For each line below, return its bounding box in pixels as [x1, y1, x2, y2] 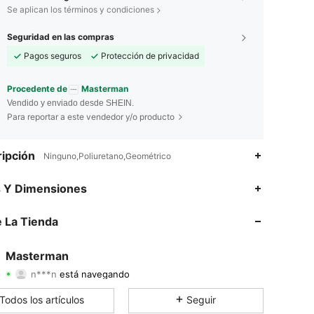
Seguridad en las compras [7, 32, 114, 42]
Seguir [186, 293, 217, 306]
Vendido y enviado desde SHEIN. [7, 97, 134, 108]
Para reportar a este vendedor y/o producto [7, 111, 175, 122]
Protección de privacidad [101, 50, 199, 61]
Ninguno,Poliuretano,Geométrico [43, 150, 171, 161]
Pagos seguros [24, 50, 81, 61]
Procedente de [7, 83, 67, 94]
